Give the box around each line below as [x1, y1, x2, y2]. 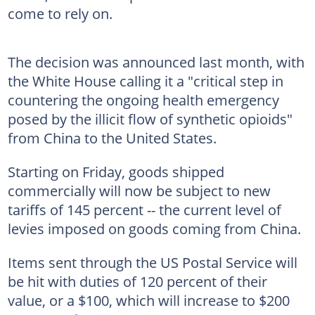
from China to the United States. [7, 127, 217, 148]
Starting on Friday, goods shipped [7, 161, 224, 181]
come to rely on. [7, 3, 112, 23]
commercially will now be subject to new [7, 180, 271, 200]
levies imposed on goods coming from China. [7, 218, 301, 238]
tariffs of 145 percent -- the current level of [7, 199, 281, 219]
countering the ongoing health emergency [7, 89, 279, 110]
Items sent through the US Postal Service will [7, 252, 297, 272]
